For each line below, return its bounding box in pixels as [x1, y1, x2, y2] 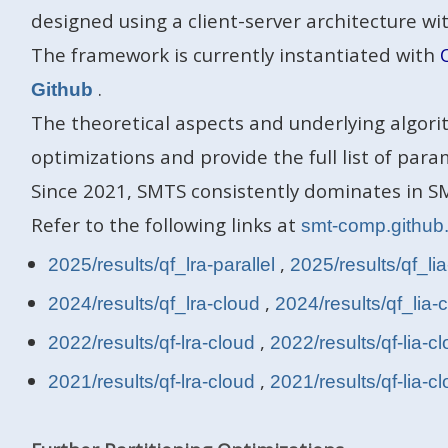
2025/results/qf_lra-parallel [47, 254, 280, 276]
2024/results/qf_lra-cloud [47, 293, 265, 315]
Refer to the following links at [30, 212, 301, 238]
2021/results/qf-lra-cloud [47, 371, 260, 393]
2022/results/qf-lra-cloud [47, 332, 260, 354]
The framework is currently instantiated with [30, 42, 440, 68]
